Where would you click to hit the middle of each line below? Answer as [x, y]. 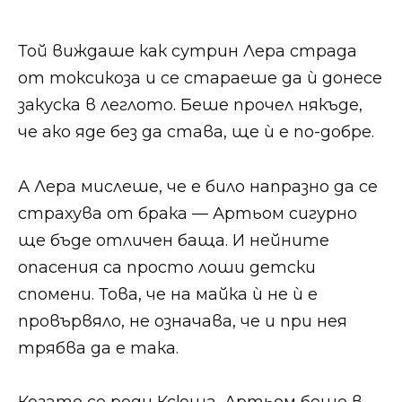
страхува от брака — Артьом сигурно [188, 213]
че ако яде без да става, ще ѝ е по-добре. [196, 132]
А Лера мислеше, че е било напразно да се [198, 186]
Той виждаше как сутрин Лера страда [188, 51]
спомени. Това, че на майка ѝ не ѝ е [168, 294]
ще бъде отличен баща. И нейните [174, 240]
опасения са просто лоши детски [167, 267]
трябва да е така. [98, 348]
